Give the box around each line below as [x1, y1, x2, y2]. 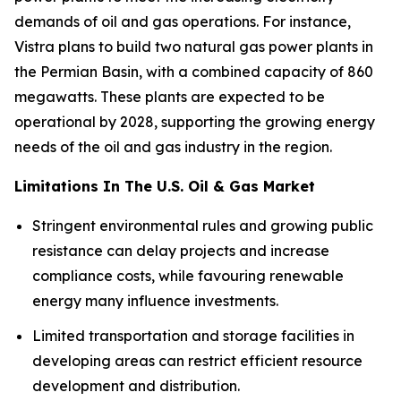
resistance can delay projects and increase [32, 242, 329, 260]
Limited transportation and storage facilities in [32, 326, 354, 345]
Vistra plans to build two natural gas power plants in [14, 38, 373, 56]
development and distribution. [32, 376, 240, 395]
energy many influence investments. [32, 292, 278, 311]
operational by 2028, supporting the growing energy [14, 113, 375, 132]
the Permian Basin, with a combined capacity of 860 [14, 63, 373, 81]
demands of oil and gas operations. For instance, [14, 13, 351, 31]
